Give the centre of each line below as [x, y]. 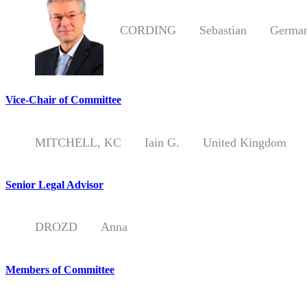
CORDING [148, 30]
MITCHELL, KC [78, 142]
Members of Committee [60, 269]
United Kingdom [234, 142]
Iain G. [152, 142]
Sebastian [213, 30]
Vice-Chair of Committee [63, 100]
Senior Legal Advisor [54, 185]
